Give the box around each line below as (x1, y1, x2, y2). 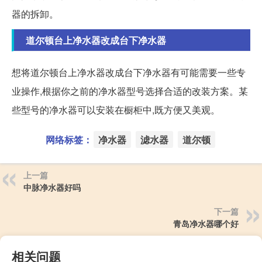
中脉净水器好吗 (23, 181, 81, 194)
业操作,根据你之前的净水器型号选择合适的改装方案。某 (12, 84, 248, 98)
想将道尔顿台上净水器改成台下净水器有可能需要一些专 (12, 65, 246, 80)
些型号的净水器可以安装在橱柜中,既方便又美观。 (12, 103, 220, 117)
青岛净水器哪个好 (173, 218, 239, 230)
